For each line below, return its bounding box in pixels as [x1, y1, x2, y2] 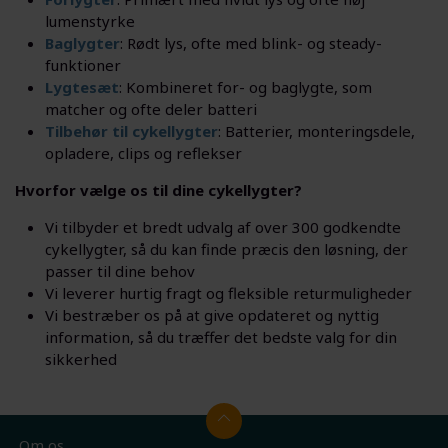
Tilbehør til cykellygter [45, 121, 218, 142]
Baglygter [45, 33, 120, 54]
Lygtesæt [45, 77, 119, 98]
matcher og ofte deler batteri [45, 99, 257, 120]
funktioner [45, 55, 121, 76]
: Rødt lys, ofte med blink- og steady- [120, 33, 382, 54]
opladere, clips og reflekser [45, 143, 242, 164]
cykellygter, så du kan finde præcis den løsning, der [45, 239, 408, 260]
